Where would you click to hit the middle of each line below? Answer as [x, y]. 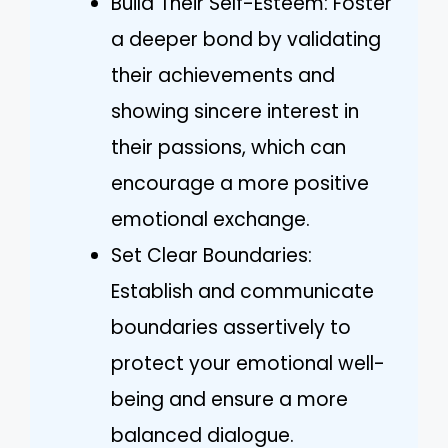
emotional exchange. [210, 219]
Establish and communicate [242, 291]
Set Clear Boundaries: [211, 255]
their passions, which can [228, 147]
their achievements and [223, 75]
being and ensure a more [229, 399]
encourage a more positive [240, 183]
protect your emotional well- [248, 363]
